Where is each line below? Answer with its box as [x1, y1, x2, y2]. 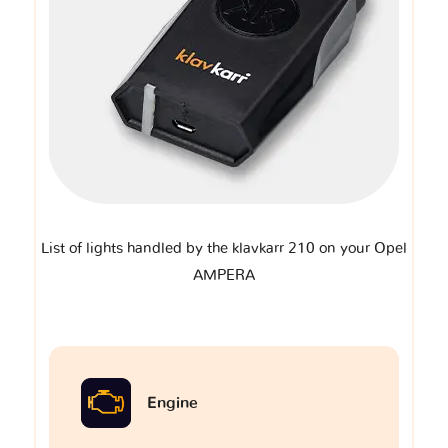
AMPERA [193, 267, 255, 283]
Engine [147, 394, 198, 411]
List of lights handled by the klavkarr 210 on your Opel [41, 240, 407, 256]
